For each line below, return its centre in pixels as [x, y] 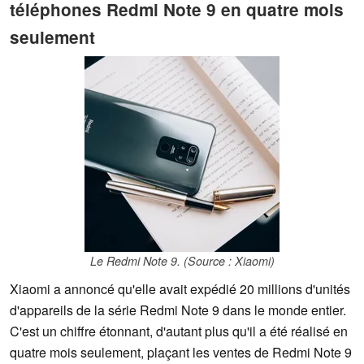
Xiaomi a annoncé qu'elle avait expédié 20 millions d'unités [180, 289]
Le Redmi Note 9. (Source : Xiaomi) [182, 261]
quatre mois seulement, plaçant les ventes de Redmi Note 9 [181, 353]
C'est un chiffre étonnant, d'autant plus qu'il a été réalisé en [179, 331]
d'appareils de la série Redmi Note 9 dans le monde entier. [178, 310]
